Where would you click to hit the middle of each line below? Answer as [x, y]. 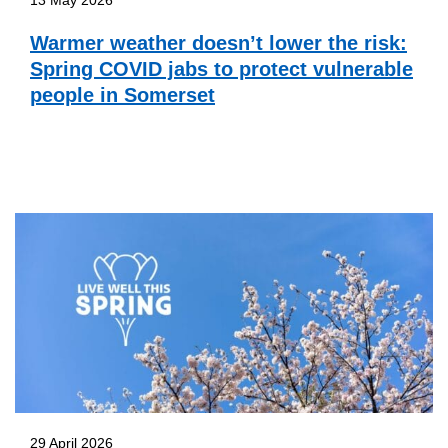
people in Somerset [122, 94]
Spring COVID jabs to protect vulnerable [221, 68]
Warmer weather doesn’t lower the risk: [218, 42]
